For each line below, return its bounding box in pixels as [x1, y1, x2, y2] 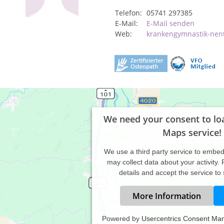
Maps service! [162, 126, 221, 138]
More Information [132, 190, 201, 201]
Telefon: [115, 8, 142, 17]
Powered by [102, 214, 141, 222]
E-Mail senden [146, 18, 194, 28]
